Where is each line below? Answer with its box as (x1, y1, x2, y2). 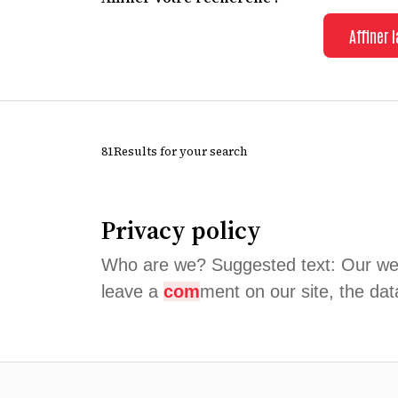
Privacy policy (101, 213, 261, 247)
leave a (101, 282, 163, 301)
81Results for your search (101, 144, 247, 159)
